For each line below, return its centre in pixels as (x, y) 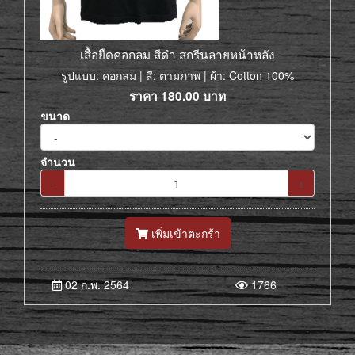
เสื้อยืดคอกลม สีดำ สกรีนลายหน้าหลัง (177, 54)
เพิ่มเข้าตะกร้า (184, 233)
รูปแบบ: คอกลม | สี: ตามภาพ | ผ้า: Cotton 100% (177, 75)
